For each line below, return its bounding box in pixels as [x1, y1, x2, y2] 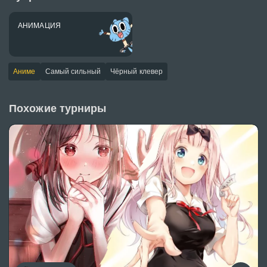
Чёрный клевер [110, 67, 163, 76]
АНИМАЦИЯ [18, 21, 61, 30]
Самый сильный [45, 67, 101, 76]
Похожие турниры [9, 103, 107, 114]
